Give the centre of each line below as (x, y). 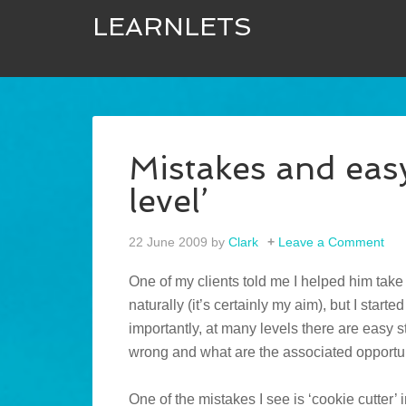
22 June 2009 (168, 242)
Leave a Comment (331, 242)
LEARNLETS (172, 27)
